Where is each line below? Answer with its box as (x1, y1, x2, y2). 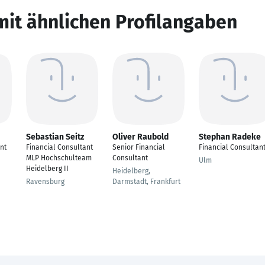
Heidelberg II (26, 164, 69, 173)
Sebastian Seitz (26, 132, 84, 142)
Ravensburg (26, 177, 64, 186)
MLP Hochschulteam (26, 154, 92, 162)
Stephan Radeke (199, 132, 261, 142)
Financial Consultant (26, 143, 93, 151)
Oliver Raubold (112, 132, 169, 142)
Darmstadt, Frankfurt (112, 177, 180, 186)
